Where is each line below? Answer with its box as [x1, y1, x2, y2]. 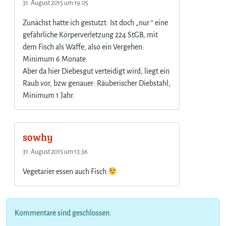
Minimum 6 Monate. [23, 54, 88, 63]
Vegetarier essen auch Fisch [23, 167, 108, 176]
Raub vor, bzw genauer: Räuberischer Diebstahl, [23, 79, 171, 87]
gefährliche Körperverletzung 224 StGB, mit [23, 30, 158, 39]
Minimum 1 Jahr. [23, 91, 75, 99]
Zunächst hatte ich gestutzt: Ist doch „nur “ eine [23, 18, 168, 27]
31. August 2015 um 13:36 [23, 148, 88, 155]
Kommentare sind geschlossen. [15, 208, 111, 217]
